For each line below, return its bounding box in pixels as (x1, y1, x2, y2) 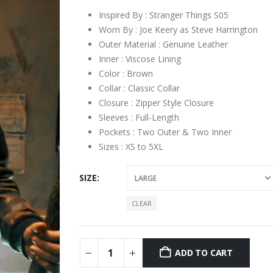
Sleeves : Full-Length (98, 112, 179, 124)
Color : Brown (98, 68, 153, 80)
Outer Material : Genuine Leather (98, 38, 228, 51)
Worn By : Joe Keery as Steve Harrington (98, 24, 258, 36)
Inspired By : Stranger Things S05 (98, 9, 229, 21)
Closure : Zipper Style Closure (98, 97, 214, 109)
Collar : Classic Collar (98, 82, 180, 94)
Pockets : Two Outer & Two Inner (98, 126, 232, 138)
